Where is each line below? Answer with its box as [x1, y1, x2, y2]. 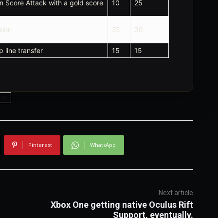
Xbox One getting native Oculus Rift [50, 200, 193, 210]
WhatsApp [90, 141, 116, 148]
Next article [158, 189, 193, 197]
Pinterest [28, 141, 52, 148]
